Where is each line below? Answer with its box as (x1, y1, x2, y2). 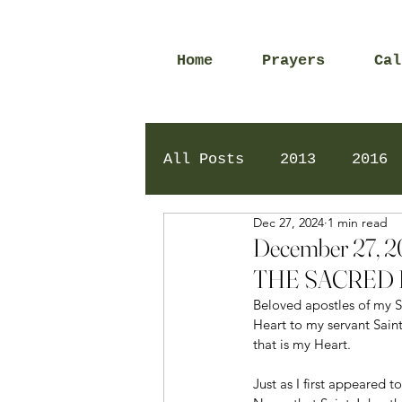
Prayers (262, 52, 325, 69)
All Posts (163, 150, 244, 168)
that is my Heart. (253, 336, 351, 353)
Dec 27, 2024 (253, 214, 324, 231)
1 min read (328, 214, 388, 231)
